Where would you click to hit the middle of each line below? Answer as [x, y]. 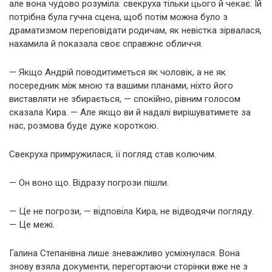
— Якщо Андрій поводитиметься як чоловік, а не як [117, 72]
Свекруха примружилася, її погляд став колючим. [113, 154]
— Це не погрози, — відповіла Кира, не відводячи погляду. [131, 211]
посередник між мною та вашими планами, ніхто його [121, 85]
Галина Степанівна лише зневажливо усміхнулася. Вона [124, 253]
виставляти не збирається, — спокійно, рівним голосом [125, 99]
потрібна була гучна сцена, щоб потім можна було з [118, 17]
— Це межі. [32, 224]
